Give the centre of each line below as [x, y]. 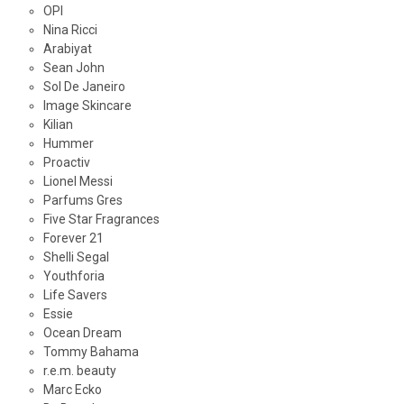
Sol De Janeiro [84, 87]
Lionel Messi [78, 182]
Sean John [73, 68]
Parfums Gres [83, 201]
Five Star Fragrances [101, 220]
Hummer [68, 144]
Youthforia [73, 276]
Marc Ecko [72, 390]
